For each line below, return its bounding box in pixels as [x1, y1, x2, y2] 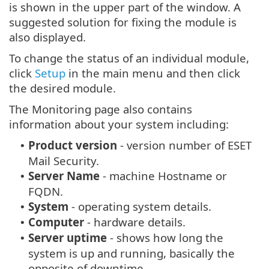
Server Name [28, 168, 100, 184]
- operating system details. [68, 199, 211, 214]
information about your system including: [9, 116, 229, 132]
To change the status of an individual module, [9, 50, 249, 66]
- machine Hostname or [100, 168, 227, 184]
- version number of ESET [117, 138, 252, 153]
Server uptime [28, 230, 107, 246]
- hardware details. [84, 214, 186, 230]
